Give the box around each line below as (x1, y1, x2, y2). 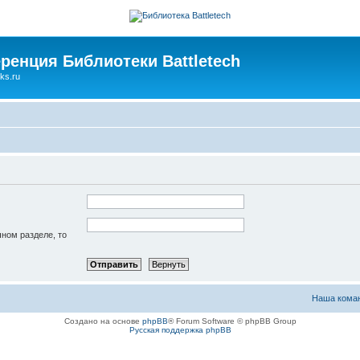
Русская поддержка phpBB (129, 325, 231, 335)
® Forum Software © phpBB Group (167, 317, 297, 326)
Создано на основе (63, 317, 142, 326)
